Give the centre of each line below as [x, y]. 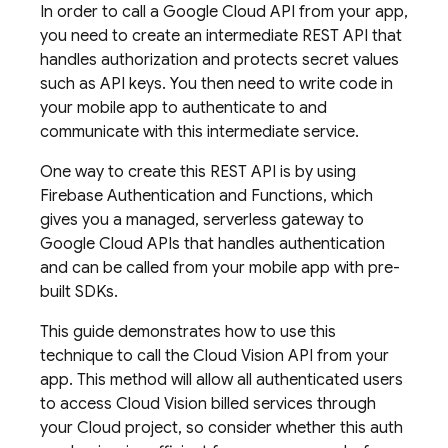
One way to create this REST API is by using [198, 172]
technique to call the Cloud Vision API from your [214, 356]
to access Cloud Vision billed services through [208, 404]
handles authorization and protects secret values [219, 60]
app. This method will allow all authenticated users [221, 380]
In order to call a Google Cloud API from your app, [224, 12]
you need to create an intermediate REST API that [221, 36]
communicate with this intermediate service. [199, 132]
